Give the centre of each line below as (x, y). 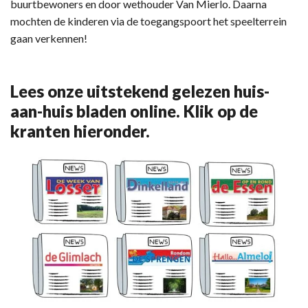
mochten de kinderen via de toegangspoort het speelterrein (148, 21)
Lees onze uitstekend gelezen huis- (140, 91)
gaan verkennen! (51, 38)
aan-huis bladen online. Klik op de (134, 111)
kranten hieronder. (80, 131)
